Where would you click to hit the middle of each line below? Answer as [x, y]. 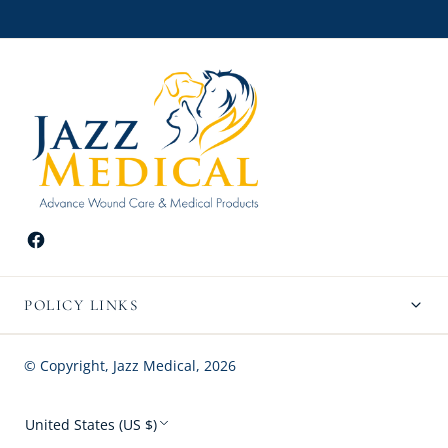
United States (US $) [91, 425]
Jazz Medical [154, 366]
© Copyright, [66, 366]
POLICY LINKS [81, 305]
